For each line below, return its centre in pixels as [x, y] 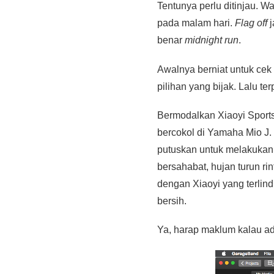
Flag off [251, 23]
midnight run [212, 40]
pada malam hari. [196, 23]
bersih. [172, 201]
